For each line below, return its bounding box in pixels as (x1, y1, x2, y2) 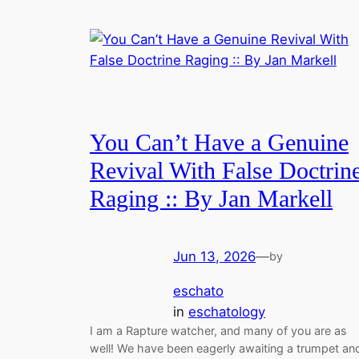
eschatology (188, 304, 265, 321)
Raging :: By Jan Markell (90, 186, 333, 212)
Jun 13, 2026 (173, 248, 256, 265)
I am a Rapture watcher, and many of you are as (90, 324, 347, 338)
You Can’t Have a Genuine (90, 130, 349, 155)
